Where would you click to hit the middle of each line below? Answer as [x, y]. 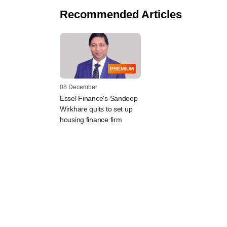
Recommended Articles [121, 14]
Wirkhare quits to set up [96, 109]
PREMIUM [122, 68]
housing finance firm [91, 119]
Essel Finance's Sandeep [99, 98]
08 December [79, 87]
